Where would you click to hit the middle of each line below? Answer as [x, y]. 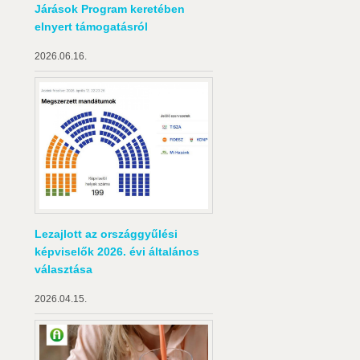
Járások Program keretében [110, 9]
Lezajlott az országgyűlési [106, 233]
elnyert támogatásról [91, 27]
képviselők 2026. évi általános [117, 251]
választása [63, 269]
